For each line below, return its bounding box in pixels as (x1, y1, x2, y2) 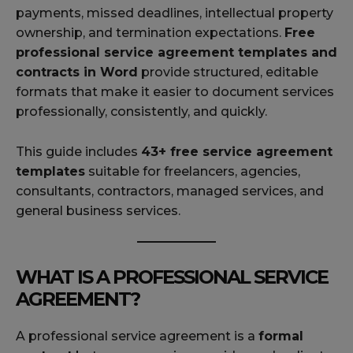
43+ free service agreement (141, 144, 333, 160)
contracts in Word (16, 65, 138, 80)
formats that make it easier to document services (16, 84, 334, 100)
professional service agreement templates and (16, 45, 337, 61)
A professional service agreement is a (16, 329, 258, 344)
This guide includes (16, 144, 141, 160)
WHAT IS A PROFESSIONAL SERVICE (16, 266, 328, 289)
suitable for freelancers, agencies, (85, 164, 300, 180)
